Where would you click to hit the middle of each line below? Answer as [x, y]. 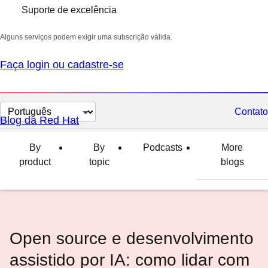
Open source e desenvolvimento [132, 238]
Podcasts [162, 147]
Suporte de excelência [69, 10]
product [35, 162]
